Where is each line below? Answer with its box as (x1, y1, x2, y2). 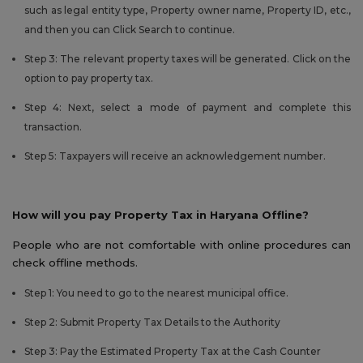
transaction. (24, 120, 82, 133)
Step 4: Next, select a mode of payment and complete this (24, 100, 351, 113)
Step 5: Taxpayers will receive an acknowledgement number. (24, 149, 326, 162)
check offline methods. (12, 255, 138, 269)
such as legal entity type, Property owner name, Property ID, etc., (24, 3, 351, 16)
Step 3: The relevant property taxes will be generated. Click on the (24, 52, 351, 65)
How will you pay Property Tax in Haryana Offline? (12, 207, 309, 221)
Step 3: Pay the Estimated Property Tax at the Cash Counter (24, 344, 321, 357)
